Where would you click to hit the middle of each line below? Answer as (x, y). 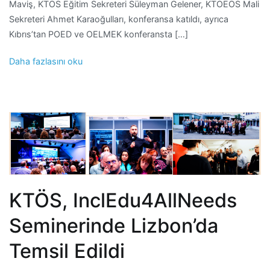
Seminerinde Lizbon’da (114, 225)
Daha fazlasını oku (46, 61)
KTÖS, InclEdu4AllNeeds (123, 200)
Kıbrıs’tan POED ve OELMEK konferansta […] (99, 34)
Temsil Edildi (67, 251)
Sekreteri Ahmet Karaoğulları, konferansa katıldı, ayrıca (119, 19)
